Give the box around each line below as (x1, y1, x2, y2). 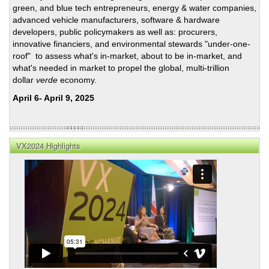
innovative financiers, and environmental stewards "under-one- (13, 38, 250, 49)
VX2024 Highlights (16, 139, 80, 151)
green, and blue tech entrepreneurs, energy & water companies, (13, 2, 256, 13)
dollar (13, 74, 36, 85)
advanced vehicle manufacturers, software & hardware (13, 14, 220, 25)
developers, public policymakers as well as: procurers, (13, 26, 217, 37)
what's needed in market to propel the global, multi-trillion (13, 62, 229, 73)
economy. (58, 74, 99, 85)
